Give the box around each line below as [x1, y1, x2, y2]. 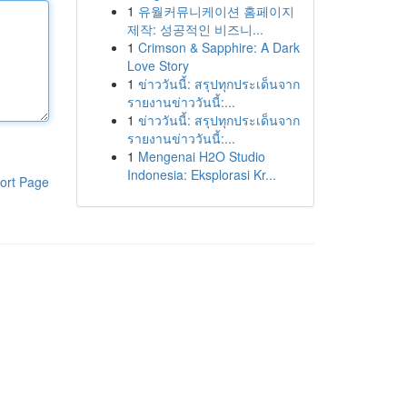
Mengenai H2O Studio [137, 147, 265, 165]
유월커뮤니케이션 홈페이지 [137, 2, 294, 20]
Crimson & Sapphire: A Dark [137, 38, 300, 56]
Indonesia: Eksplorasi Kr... [126, 165, 276, 184]
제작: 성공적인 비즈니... [126, 20, 263, 38]
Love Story [126, 56, 189, 74]
